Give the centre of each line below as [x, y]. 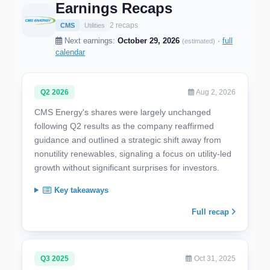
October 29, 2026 [149, 40]
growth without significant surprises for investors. [127, 167]
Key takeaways [80, 190]
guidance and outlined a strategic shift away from [128, 140]
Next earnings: [90, 40]
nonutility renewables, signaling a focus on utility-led [133, 153]
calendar [70, 52]
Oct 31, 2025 [214, 258]
